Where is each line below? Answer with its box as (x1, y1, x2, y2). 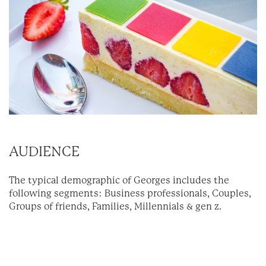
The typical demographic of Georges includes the (9, 176, 229, 185)
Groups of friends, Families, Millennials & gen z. (9, 202, 221, 211)
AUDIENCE (9, 146, 80, 159)
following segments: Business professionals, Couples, (9, 189, 251, 198)
